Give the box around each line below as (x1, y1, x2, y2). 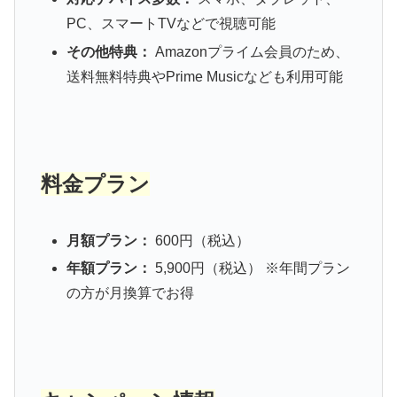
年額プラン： (66, 261, 152, 276)
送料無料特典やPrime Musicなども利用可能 (66, 68, 343, 84)
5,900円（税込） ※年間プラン (151, 261, 350, 276)
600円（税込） (151, 232, 250, 248)
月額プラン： (66, 232, 152, 248)
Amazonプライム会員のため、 (151, 43, 349, 59)
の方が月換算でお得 (66, 285, 194, 301)
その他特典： (66, 43, 152, 59)
